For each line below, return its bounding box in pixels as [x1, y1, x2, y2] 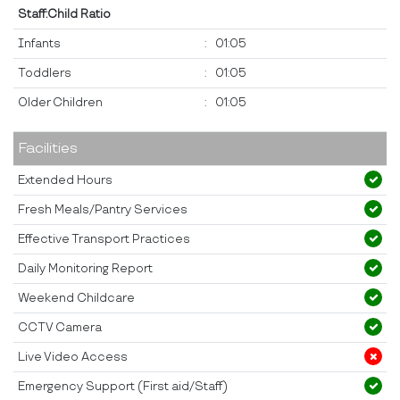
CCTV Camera [18, 321, 102, 336]
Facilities [18, 140, 78, 158]
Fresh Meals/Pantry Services [18, 203, 187, 218]
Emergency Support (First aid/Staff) [18, 379, 228, 395]
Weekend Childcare [18, 291, 135, 306]
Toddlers [18, 66, 71, 81]
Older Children [18, 96, 103, 111]
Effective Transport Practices [18, 232, 190, 247]
